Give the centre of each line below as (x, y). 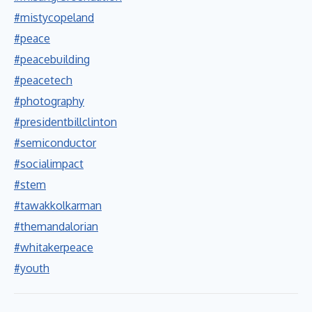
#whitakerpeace (54, 247)
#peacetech (43, 80)
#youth (32, 268)
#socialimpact (49, 163)
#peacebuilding (52, 59)
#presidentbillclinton (65, 122)
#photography (49, 101)
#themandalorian (56, 226)
